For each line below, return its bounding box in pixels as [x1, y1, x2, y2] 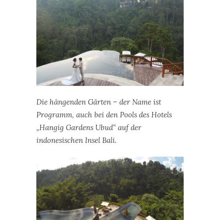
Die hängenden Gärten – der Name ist [36, 97, 161, 107]
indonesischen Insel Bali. [36, 136, 116, 145]
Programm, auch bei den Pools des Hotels [36, 110, 172, 120]
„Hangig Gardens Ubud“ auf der [36, 123, 141, 133]
